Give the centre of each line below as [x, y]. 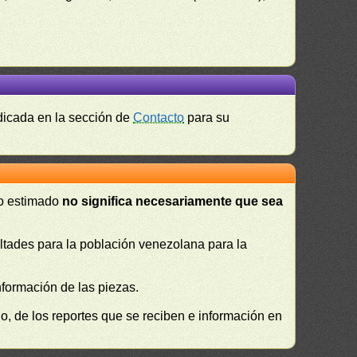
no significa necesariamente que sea [173, 201]
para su [207, 118]
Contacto [159, 118]
